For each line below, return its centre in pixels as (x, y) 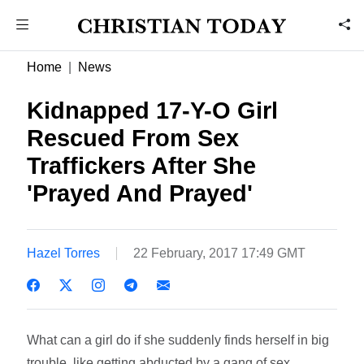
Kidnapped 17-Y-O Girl (153, 110)
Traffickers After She (142, 166)
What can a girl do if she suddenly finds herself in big (178, 340)
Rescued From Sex (133, 138)
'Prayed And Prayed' (140, 193)
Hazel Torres (64, 253)
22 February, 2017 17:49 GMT (220, 253)
